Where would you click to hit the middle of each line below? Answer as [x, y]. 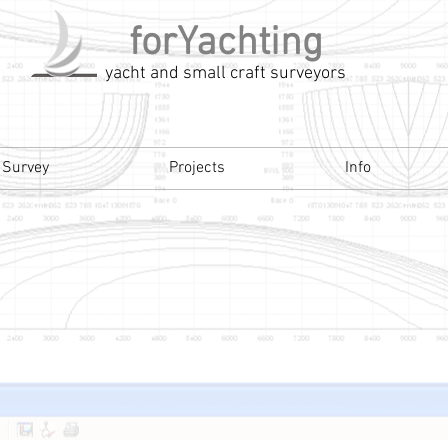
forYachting [225, 44]
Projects [197, 168]
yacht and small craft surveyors [225, 73]
